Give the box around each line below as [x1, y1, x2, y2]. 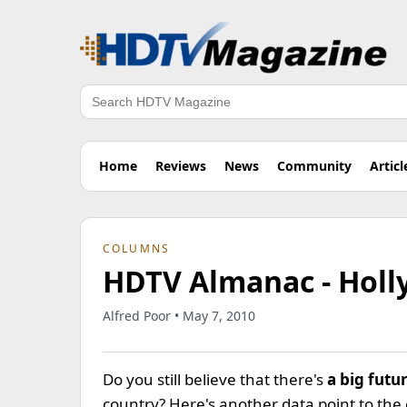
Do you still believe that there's [103, 369, 327, 390]
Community [277, 157, 352, 174]
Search [79, 101, 126, 122]
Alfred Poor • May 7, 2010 [103, 307, 255, 324]
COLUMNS [103, 241, 171, 256]
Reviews [155, 157, 206, 174]
